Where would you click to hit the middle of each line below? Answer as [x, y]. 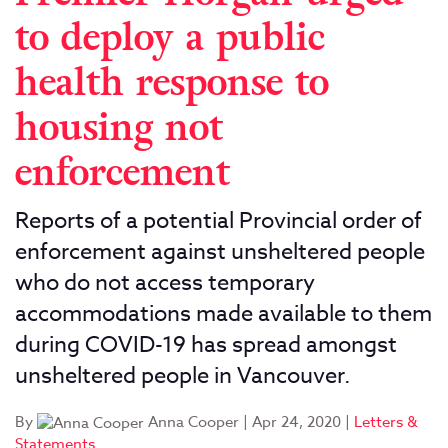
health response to [172, 83]
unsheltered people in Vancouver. [182, 375]
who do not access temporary [165, 282]
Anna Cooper [191, 421]
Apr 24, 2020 [296, 421]
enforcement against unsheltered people [220, 251]
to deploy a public [170, 38]
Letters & [386, 421]
